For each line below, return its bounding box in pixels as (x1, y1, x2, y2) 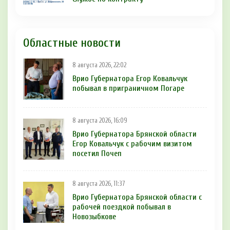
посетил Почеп (72, 148, 122, 158)
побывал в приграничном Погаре (72, 84, 184, 93)
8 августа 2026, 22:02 (72, 62, 126, 69)
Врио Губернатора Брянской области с (72, 192, 202, 202)
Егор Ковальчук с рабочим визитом (72, 139, 192, 148)
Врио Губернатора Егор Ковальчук (72, 74, 187, 84)
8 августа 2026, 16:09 (72, 117, 127, 124)
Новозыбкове (72, 212, 116, 221)
